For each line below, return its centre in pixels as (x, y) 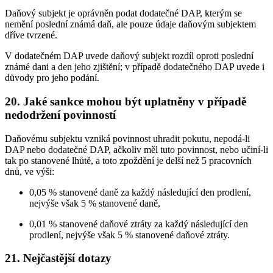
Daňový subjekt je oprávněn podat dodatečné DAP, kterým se (123, 13)
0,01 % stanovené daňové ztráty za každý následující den (139, 224)
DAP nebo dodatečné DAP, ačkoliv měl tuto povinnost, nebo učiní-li (136, 149)
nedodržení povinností (60, 115)
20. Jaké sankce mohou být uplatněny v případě (126, 101)
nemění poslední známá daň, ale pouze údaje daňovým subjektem (130, 24)
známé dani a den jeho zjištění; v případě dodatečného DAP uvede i (135, 67)
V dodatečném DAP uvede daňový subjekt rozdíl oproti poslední (129, 56)
